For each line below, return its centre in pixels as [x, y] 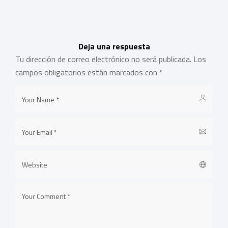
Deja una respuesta [114, 47]
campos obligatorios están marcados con [87, 73]
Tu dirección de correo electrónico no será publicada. [103, 59]
